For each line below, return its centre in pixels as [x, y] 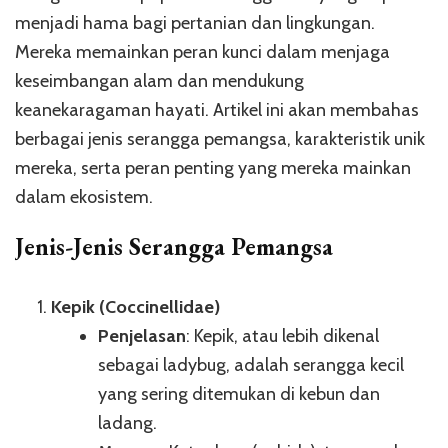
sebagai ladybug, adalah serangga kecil [251, 365]
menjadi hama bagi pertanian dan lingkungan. [195, 23]
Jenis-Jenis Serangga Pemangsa [174, 247]
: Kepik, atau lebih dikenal [282, 336]
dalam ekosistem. [84, 197]
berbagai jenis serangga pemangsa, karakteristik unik [220, 139]
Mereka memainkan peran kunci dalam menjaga [202, 52]
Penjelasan [142, 336]
